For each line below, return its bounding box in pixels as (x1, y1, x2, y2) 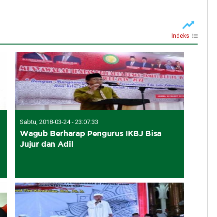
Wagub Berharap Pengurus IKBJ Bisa (20, 128, 161, 138)
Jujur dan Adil (20, 139, 74, 148)
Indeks (171, 32, 189, 39)
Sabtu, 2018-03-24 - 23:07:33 (20, 118, 99, 125)
